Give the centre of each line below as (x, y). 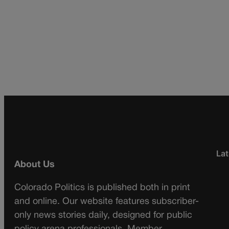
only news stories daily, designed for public (103, 216)
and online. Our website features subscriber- (107, 202)
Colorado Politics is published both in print (102, 188)
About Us (35, 165)
